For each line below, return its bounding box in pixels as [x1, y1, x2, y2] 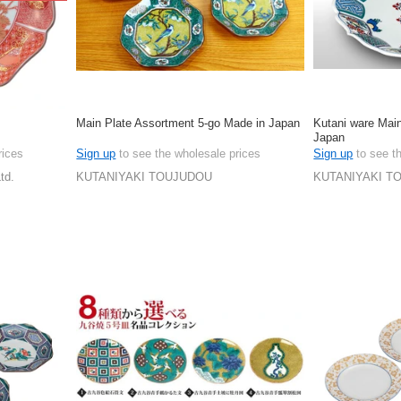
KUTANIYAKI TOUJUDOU [76, 170, 213, 184]
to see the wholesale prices [115, 146, 261, 160]
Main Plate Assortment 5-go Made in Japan [76, 116, 301, 131]
